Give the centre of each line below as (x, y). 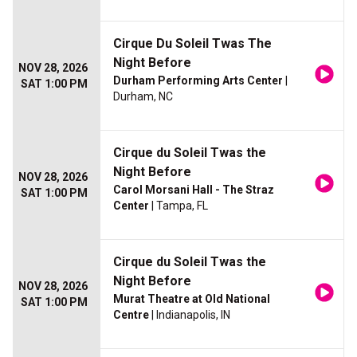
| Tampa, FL (178, 206)
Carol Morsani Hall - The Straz (194, 190)
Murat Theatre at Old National (192, 299)
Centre (131, 315)
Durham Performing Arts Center (198, 81)
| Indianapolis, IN (190, 315)
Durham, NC (143, 97)
